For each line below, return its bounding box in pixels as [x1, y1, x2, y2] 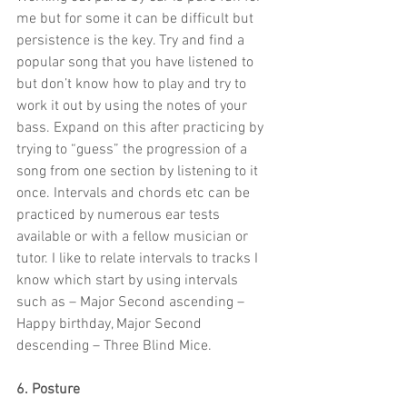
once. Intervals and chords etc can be [16, 184, 253, 203]
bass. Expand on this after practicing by [16, 119, 267, 138]
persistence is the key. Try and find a [16, 32, 248, 51]
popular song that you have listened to [16, 54, 257, 73]
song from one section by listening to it [16, 163, 262, 182]
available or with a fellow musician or [16, 228, 252, 247]
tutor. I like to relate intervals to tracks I [16, 250, 262, 269]
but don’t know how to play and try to [16, 75, 250, 94]
